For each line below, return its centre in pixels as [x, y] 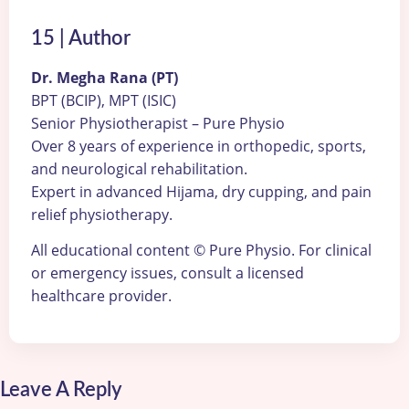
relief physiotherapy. [102, 215]
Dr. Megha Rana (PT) [105, 78]
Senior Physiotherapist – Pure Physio [158, 124]
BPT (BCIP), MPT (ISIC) [104, 101]
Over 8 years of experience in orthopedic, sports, [199, 147]
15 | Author [81, 39]
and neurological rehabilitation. [139, 169]
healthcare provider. [101, 296]
